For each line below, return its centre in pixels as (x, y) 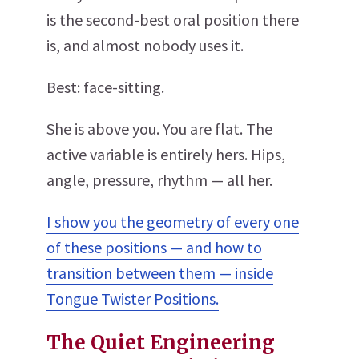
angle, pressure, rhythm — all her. (159, 180)
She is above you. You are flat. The (159, 129)
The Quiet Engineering (161, 343)
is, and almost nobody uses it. (145, 45)
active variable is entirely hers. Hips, (166, 154)
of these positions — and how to (154, 247)
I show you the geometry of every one (173, 222)
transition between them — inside (160, 273)
